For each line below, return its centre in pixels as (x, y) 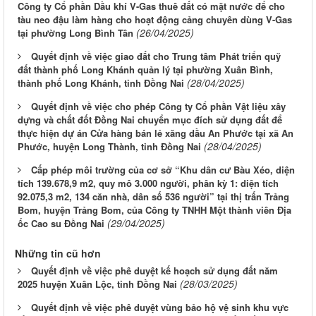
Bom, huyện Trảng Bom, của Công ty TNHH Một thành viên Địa (154, 210)
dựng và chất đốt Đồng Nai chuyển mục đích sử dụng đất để (150, 120)
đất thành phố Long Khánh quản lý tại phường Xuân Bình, (145, 70)
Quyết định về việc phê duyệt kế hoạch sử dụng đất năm (154, 271)
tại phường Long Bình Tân (75, 33)
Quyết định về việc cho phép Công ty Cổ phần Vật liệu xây (158, 107)
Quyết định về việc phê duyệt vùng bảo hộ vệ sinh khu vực (160, 308)
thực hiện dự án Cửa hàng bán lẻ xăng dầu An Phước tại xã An (156, 133)
